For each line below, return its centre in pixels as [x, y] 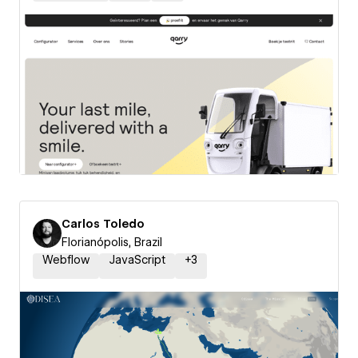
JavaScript [137, 260]
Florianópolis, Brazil [112, 242]
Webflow [66, 260]
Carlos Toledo [103, 224]
